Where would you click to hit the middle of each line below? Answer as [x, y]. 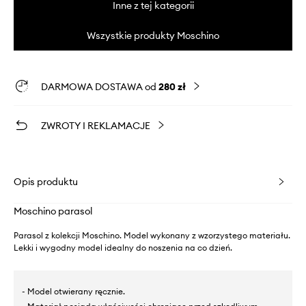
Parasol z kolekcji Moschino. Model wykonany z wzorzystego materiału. [152, 235]
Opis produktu [46, 181]
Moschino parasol [53, 211]
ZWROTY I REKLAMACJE [96, 125]
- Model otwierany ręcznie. [73, 291]
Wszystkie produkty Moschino [153, 35]
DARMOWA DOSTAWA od [100, 86]
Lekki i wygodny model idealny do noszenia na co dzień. [123, 247]
